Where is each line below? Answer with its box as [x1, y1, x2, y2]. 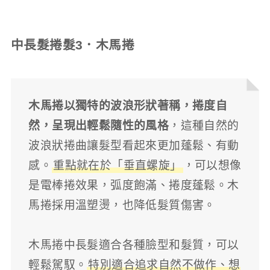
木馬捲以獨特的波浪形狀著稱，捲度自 [28, 99, 228, 113]
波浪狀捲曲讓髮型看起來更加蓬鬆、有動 [28, 139, 239, 152]
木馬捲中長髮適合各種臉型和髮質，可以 [28, 239, 239, 252]
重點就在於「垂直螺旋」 [53, 159, 182, 172]
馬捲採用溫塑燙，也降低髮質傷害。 [28, 199, 216, 212]
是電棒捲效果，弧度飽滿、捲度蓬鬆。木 [28, 179, 239, 192]
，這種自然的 [169, 119, 239, 133]
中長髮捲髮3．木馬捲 [10, 37, 134, 52]
